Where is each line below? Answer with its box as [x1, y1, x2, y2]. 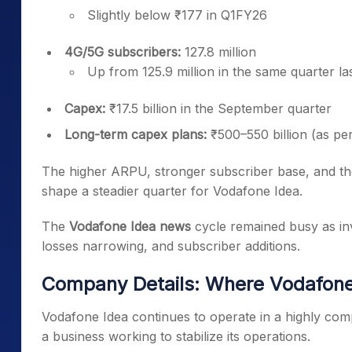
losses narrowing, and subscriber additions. [42, 238, 300, 254]
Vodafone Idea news [69, 218, 191, 234]
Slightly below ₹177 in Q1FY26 [87, 7, 267, 23]
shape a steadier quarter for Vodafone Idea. [42, 183, 302, 199]
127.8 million [181, 44, 256, 60]
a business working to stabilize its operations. [42, 328, 310, 344]
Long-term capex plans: [64, 126, 207, 142]
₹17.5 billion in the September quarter [105, 101, 332, 116]
